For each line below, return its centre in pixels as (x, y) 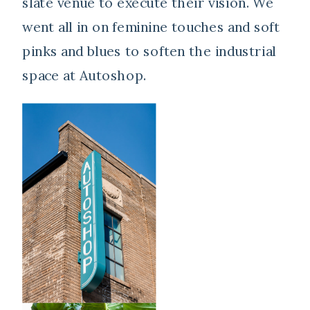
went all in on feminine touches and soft (151, 27)
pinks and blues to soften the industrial (149, 51)
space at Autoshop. (84, 75)
